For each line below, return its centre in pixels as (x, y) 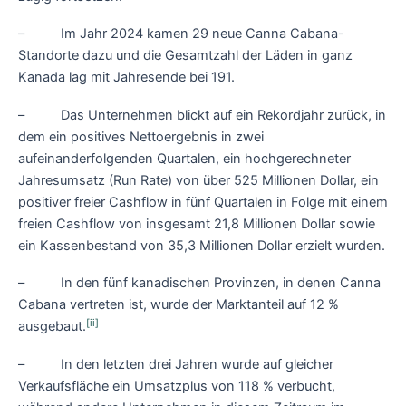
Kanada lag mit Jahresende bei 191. (126, 77)
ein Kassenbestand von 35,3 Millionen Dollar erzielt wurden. (202, 245)
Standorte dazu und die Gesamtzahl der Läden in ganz (185, 56)
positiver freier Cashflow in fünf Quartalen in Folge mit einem (203, 202)
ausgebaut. (52, 327)
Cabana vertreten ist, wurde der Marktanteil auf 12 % (179, 305)
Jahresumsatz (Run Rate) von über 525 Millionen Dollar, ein (198, 180)
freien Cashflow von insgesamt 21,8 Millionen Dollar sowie (197, 223)
